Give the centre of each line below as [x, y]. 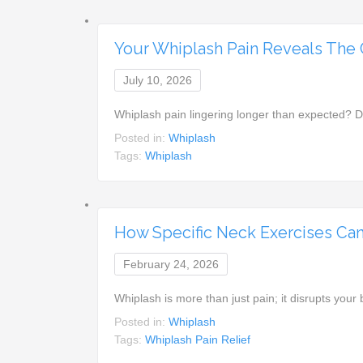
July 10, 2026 [158, 80]
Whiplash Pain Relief [198, 339]
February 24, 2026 [171, 264]
